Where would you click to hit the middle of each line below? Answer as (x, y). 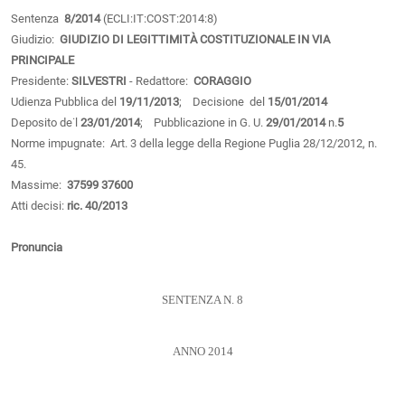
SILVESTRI (99, 81)
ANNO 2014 (202, 351)
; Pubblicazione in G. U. (203, 123)
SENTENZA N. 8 (202, 301)
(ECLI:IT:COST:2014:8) (159, 19)
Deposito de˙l (46, 123)
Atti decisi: (39, 206)
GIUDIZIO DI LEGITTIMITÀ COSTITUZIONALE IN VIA (195, 40)
